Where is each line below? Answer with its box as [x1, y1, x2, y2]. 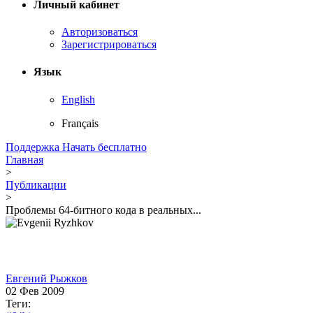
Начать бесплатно [62, 140, 147, 153]
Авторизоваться [61, 26, 138, 38]
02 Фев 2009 [6, 284, 64, 297]
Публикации [6, 178, 66, 191]
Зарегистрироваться [61, 38, 156, 51]
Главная [6, 153, 43, 166]
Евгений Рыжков [6, 272, 87, 284]
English [61, 93, 95, 105]
